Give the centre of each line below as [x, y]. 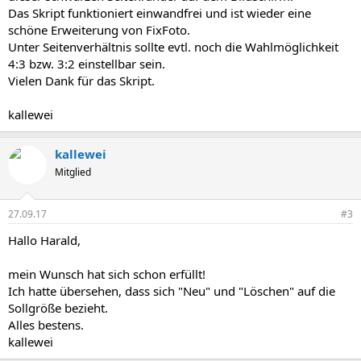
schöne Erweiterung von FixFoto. [99, 30]
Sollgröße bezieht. [58, 307]
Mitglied [73, 172]
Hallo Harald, [44, 240]
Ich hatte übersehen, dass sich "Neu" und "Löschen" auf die [172, 290]
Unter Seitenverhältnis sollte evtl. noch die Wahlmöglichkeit [173, 47]
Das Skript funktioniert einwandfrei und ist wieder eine [160, 13]
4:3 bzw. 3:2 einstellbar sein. [87, 64]
